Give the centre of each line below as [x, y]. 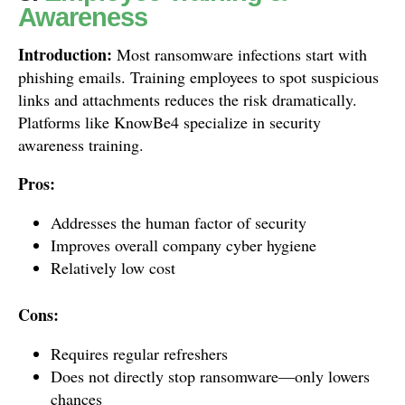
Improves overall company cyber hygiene [184, 245]
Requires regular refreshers [139, 353]
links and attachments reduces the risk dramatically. [188, 99]
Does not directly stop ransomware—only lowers [210, 376]
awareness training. [81, 145]
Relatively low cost [113, 268]
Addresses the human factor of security [179, 222]
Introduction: [65, 54]
